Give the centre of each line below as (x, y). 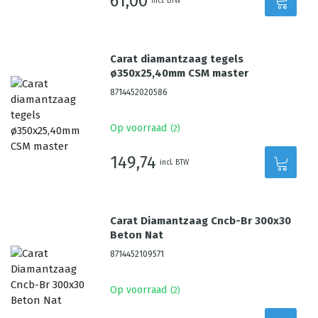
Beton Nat (137, 235)
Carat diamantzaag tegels (177, 59)
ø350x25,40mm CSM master (180, 73)
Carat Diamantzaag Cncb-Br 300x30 (201, 221)
